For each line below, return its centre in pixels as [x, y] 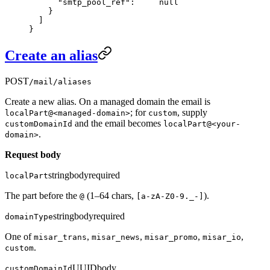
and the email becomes [118, 124]
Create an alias [51, 56]
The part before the [42, 196]
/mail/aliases [60, 82]
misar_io [222, 237]
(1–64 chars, [110, 196]
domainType [29, 217]
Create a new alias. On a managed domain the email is [108, 102]
